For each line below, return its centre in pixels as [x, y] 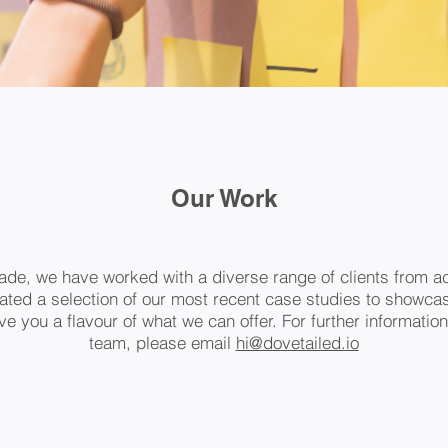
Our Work [223, 198]
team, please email [162, 342]
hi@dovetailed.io [297, 342]
